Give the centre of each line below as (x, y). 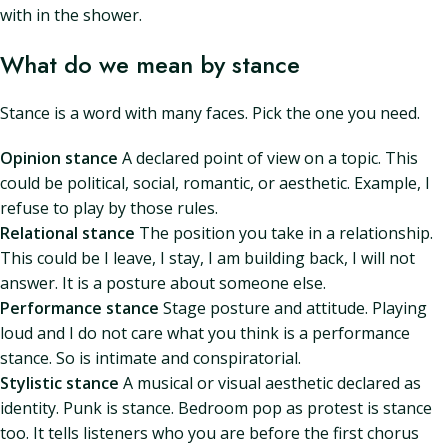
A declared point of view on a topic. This (268, 158)
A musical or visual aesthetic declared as (270, 383)
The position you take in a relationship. (284, 233)
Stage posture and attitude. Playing (293, 308)
